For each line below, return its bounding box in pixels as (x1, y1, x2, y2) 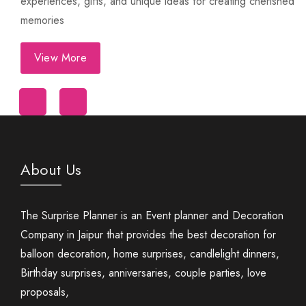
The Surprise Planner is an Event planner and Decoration (20, 207, 283, 223)
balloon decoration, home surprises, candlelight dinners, (20, 245, 279, 262)
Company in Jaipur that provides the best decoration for (20, 226, 276, 242)
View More (34, 50, 87, 66)
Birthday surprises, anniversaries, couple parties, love (20, 264, 266, 281)
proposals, (20, 283, 69, 300)
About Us (20, 158, 81, 180)
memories (20, 12, 64, 29)
